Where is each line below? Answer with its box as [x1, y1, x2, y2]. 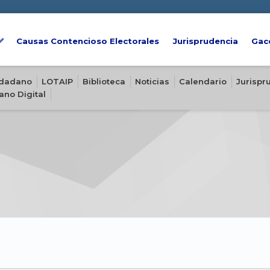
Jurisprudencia [172, 36, 238, 46]
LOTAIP [42, 76, 74, 86]
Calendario [179, 76, 227, 86]
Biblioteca [83, 76, 126, 86]
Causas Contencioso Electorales [16, 36, 160, 46]
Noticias [135, 76, 170, 86]
